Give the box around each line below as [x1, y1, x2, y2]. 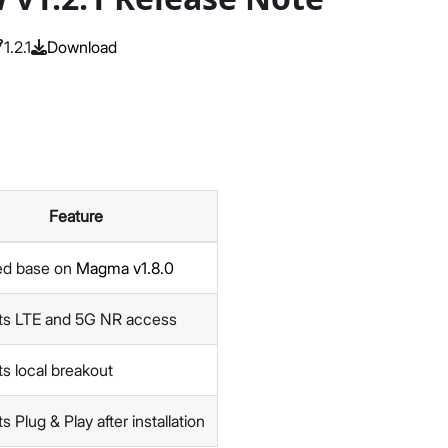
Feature [49, 206, 103, 227]
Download [47, 37, 117, 58]
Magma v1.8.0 [76, 258, 174, 279]
